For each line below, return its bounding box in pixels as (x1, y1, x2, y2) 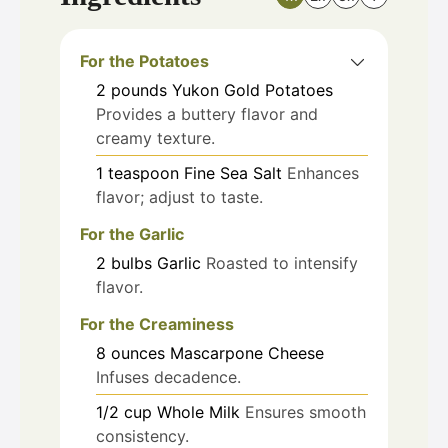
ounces (111, 342, 165, 363)
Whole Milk (157, 401, 240, 422)
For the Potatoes (80, 50, 209, 71)
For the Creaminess (80, 313, 234, 334)
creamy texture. (96, 127, 215, 148)
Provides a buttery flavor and (96, 103, 318, 124)
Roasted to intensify (206, 252, 358, 273)
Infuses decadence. (96, 366, 241, 387)
